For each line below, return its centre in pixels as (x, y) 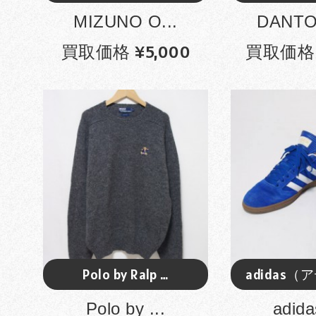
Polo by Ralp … (126, 274)
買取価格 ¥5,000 (126, 51)
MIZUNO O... (126, 21)
